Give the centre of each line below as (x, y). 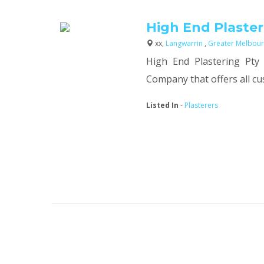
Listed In (163, 105)
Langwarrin (185, 43)
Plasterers (202, 105)
